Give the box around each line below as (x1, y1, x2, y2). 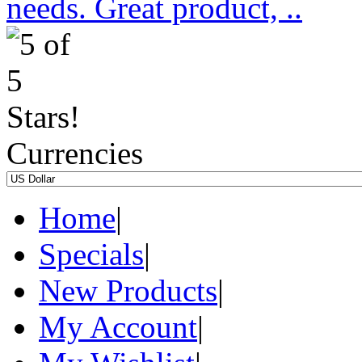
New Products (39, 273, 217, 309)
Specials (39, 237, 144, 272)
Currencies (6, 136, 143, 171)
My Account (39, 309, 197, 345)
